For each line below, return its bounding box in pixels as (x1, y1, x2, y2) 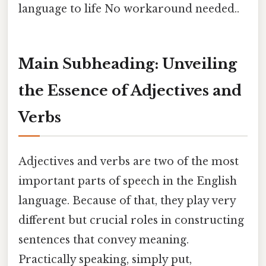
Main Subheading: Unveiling (18, 55, 237, 72)
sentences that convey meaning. (18, 233, 189, 247)
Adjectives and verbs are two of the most (18, 155, 239, 169)
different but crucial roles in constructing (18, 214, 244, 227)
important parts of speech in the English (18, 175, 237, 188)
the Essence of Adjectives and (18, 81, 242, 99)
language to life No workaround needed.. (18, 2, 239, 16)
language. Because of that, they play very (18, 194, 236, 208)
